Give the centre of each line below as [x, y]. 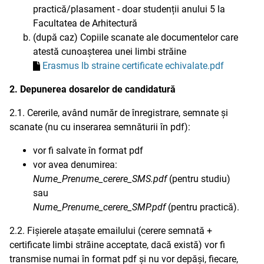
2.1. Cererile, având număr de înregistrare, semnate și [119, 113]
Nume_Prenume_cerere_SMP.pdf [99, 207]
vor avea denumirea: [75, 165]
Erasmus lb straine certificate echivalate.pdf [133, 66]
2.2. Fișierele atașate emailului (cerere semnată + [111, 231]
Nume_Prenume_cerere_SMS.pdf [100, 179]
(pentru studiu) [199, 179]
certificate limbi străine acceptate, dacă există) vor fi [117, 245]
